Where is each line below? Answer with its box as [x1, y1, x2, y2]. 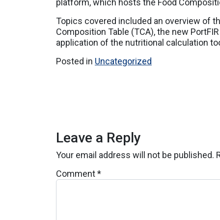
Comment [56, 168, 97, 179]
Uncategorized [95, 56, 152, 67]
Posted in [56, 56, 95, 67]
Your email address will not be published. [56, 150, 214, 161]
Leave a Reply [56, 130, 141, 146]
